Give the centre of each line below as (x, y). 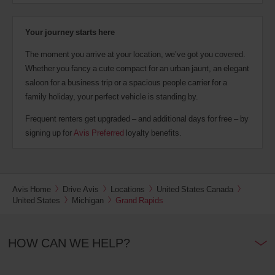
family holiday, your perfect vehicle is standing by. (112, 97)
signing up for (49, 133)
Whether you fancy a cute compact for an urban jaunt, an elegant (137, 68)
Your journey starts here (70, 32)
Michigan (88, 200)
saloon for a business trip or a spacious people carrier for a (126, 83)
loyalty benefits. (153, 133)
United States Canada (195, 189)
